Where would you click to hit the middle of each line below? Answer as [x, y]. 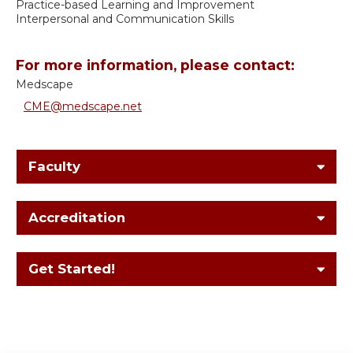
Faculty [54, 167]
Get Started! [72, 269]
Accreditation [77, 218]
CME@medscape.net [83, 107]
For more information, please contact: [155, 65]
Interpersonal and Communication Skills [125, 19]
